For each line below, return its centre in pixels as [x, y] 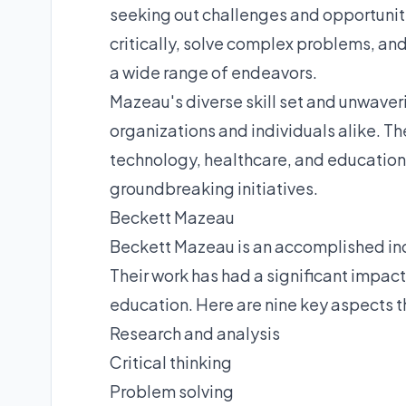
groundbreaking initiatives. [214, 188]
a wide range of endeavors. [213, 72]
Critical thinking [171, 362]
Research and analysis [195, 333]
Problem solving [172, 391]
